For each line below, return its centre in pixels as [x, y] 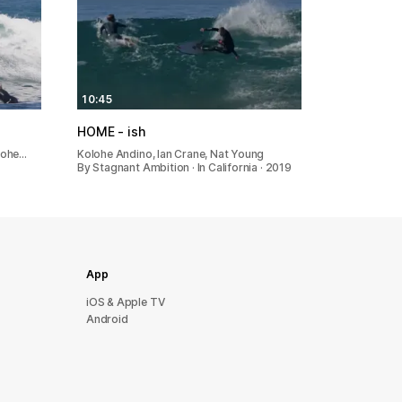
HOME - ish [111, 131]
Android [107, 319]
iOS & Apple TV [126, 302]
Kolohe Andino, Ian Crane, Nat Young [171, 153]
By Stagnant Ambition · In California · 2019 [184, 167]
